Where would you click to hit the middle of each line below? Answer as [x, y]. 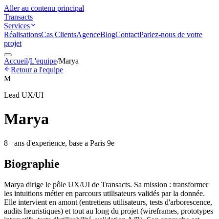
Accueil [16, 61]
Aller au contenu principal [44, 8]
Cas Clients [59, 34]
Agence [88, 34]
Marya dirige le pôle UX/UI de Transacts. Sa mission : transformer [106, 184]
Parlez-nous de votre [171, 34]
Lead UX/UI [24, 95]
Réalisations [22, 34]
